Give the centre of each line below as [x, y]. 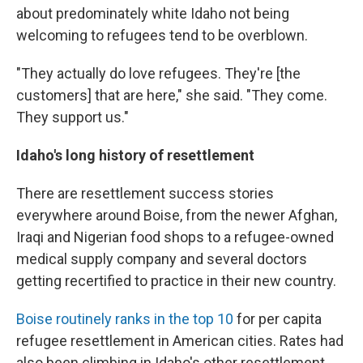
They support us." [73, 117]
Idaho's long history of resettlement [135, 155]
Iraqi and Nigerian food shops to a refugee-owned [175, 237]
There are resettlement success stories [145, 193]
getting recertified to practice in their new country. [176, 281]
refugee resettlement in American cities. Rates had [180, 341]
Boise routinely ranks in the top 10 [125, 319]
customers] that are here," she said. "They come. [172, 95]
